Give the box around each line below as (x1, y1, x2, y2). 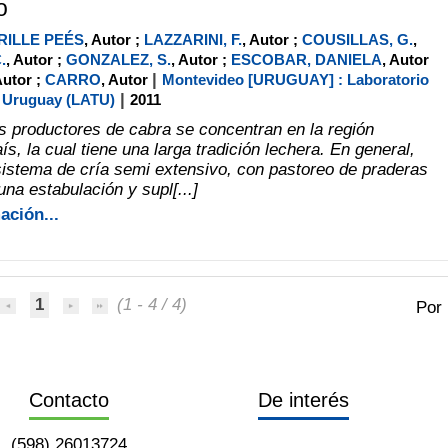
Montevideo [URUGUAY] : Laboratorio (161, 70, 429, 88)
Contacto (29, 388, 110, 411)
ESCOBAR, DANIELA (230, 50, 382, 68)
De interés (257, 388, 349, 411)
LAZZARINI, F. (143, 30, 242, 48)
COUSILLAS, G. (301, 30, 413, 48)
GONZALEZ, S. (65, 50, 171, 68)
